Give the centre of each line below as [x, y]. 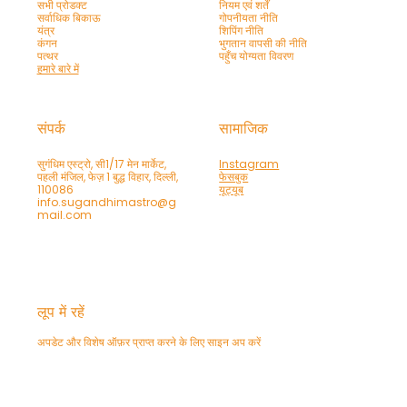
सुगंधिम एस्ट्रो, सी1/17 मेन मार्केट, [101, 164]
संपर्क [51, 129]
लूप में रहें [60, 313]
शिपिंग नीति [242, 31]
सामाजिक [244, 129]
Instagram [249, 164]
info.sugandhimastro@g [106, 203]
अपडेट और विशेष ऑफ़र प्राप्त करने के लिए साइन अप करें [149, 342]
